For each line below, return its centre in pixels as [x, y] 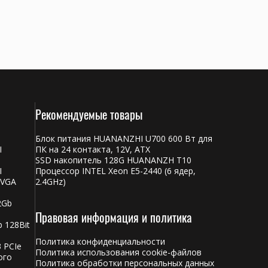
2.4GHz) [50, 182]
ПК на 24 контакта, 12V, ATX [92, 149]
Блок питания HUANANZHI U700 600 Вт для [124, 138]
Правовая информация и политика [113, 217]
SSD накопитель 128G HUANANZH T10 [113, 160]
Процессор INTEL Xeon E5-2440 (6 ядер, [115, 171]
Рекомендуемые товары [89, 114]
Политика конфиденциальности [100, 241]
